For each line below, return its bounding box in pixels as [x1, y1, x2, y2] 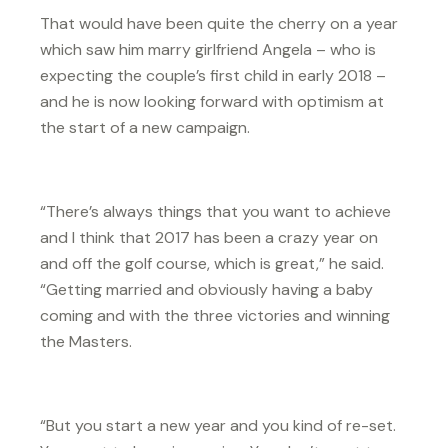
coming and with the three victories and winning [40, 304, 390, 326]
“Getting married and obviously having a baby [40, 278, 373, 300]
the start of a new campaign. [40, 116, 250, 138]
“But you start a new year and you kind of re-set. [40, 414, 396, 436]
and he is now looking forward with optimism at [40, 90, 384, 112]
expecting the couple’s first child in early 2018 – [40, 64, 386, 86]
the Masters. [40, 330, 132, 352]
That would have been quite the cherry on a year [40, 12, 398, 34]
